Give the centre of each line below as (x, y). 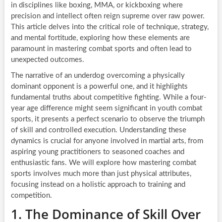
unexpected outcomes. (47, 60)
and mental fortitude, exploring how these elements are (100, 38)
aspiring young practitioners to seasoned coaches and (97, 152)
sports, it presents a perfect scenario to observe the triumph (108, 119)
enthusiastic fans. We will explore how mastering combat (103, 163)
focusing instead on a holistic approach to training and (98, 185)
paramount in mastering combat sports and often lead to (101, 49)
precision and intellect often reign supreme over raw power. (108, 16)
